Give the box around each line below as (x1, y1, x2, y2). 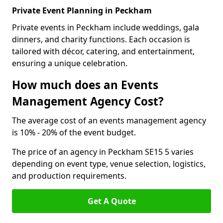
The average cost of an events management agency (12, 115, 206, 126)
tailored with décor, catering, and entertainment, (12, 46, 195, 57)
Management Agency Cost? (12, 94, 164, 109)
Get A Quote (87, 196, 136, 207)
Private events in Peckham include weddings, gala (12, 22, 199, 33)
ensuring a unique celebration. (12, 58, 127, 69)
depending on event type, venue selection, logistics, (12, 158, 206, 169)
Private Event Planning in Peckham (12, 5, 152, 16)
